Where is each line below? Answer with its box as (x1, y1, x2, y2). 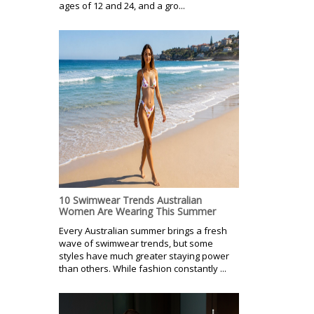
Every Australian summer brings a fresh (59, 224, 227, 237)
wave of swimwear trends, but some (59, 236, 213, 250)
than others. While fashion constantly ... (59, 261, 226, 275)
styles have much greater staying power (59, 249, 229, 262)
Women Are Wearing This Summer (59, 204, 216, 218)
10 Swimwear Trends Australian (59, 193, 202, 207)
